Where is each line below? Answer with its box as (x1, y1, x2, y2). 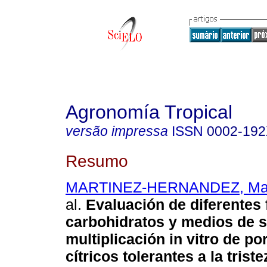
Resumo (66, 151, 128, 170)
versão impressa (66, 123, 168, 139)
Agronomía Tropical (66, 101, 232, 123)
